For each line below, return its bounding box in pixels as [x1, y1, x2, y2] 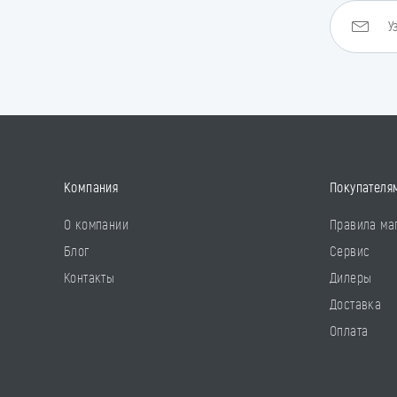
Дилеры [330, 269, 372, 286]
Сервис [330, 242, 370, 260]
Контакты [64, 269, 115, 286]
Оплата [330, 322, 369, 339]
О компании [64, 215, 128, 233]
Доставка [330, 295, 382, 313]
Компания [64, 178, 119, 196]
